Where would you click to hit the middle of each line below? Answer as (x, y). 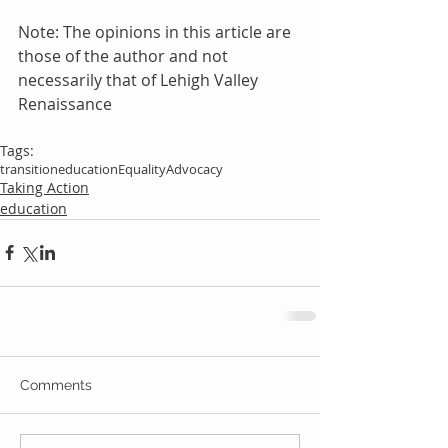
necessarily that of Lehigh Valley (140, 79)
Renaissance (65, 103)
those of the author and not (125, 55)
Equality (142, 168)
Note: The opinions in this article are (156, 31)
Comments (56, 384)
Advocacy (194, 168)
